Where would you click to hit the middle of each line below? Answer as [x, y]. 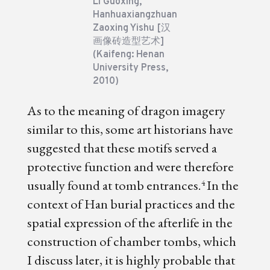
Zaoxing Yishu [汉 [131, 28]
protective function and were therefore [130, 167]
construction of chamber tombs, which [131, 241]
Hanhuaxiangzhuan [135, 15]
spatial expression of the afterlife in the [130, 223]
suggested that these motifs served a [122, 148]
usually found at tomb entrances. [114, 185]
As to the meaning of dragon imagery [126, 111]
